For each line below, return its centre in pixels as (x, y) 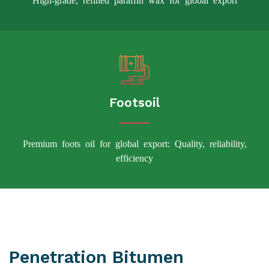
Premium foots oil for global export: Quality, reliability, (134, 143)
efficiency (134, 157)
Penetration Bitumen (96, 257)
